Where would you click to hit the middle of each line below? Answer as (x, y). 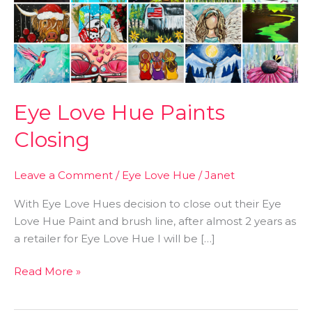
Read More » (47, 272)
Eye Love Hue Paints (119, 112)
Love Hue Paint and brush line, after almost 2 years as (155, 221)
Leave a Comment (63, 175)
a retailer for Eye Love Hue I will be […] (115, 238)
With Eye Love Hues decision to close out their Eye (148, 203)
